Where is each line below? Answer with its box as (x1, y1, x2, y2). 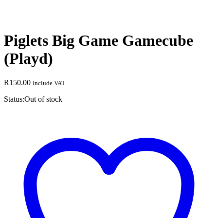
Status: (4, 94, 24, 103)
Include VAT (33, 79, 65, 87)
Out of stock (24, 94, 62, 103)
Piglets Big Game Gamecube (4, 32, 193, 50)
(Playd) (4, 50, 53, 68)
